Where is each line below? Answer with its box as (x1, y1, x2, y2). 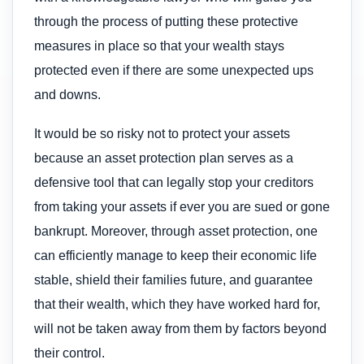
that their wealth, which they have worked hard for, (34, 297, 320, 312)
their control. (34, 346, 105, 361)
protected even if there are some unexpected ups (34, 63, 314, 77)
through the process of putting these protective (34, 14, 298, 28)
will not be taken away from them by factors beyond (34, 322, 327, 336)
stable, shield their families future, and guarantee (34, 273, 313, 288)
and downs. (34, 87, 101, 102)
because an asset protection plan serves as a (34, 151, 293, 166)
